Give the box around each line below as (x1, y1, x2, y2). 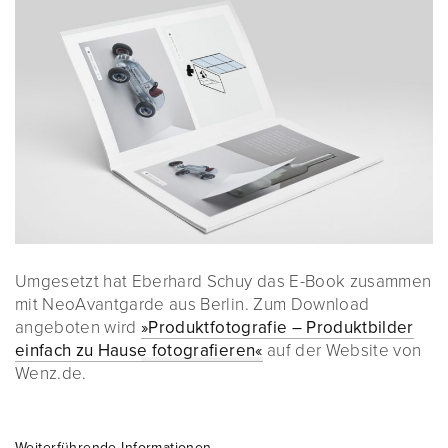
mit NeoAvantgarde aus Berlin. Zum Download (15, 294, 370, 316)
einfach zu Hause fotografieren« (15, 340, 263, 362)
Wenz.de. (15, 363, 87, 385)
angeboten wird (15, 317, 142, 339)
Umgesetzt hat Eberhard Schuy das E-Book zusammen (15, 271, 432, 293)
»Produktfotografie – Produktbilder (141, 317, 414, 339)
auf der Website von (262, 340, 422, 362)
